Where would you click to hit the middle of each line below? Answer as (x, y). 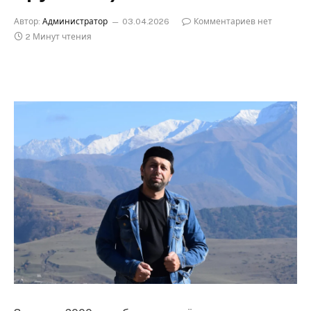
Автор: (27, 22)
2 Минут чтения (59, 37)
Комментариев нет (233, 22)
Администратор (75, 22)
